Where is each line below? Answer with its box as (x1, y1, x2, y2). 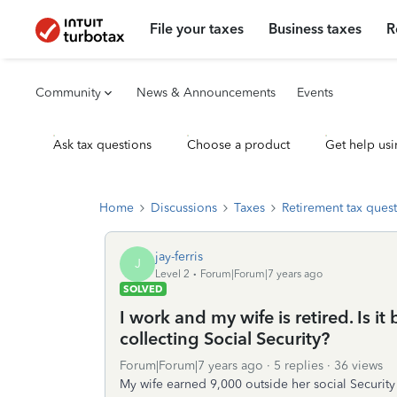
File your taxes (150, 20, 245, 37)
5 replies (274, 358, 323, 373)
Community (35, 85, 101, 100)
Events (297, 85, 333, 100)
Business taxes (269, 20, 362, 37)
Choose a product (187, 137, 290, 152)
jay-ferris (155, 248, 203, 264)
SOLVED (123, 283, 163, 295)
